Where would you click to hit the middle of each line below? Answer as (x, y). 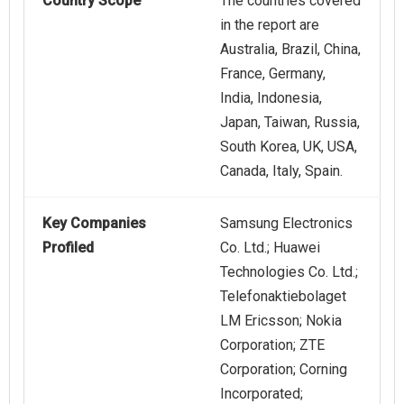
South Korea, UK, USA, (289, 147)
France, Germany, (273, 74)
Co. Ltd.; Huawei (270, 248)
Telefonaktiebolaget (283, 297)
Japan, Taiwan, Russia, (290, 123)
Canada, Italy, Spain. (281, 171)
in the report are (270, 25)
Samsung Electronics (286, 224)
